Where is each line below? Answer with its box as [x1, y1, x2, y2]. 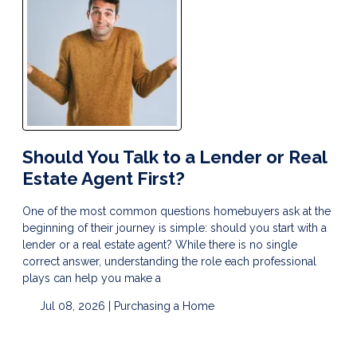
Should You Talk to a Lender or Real [22, 146, 327, 167]
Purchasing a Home [113, 299, 214, 312]
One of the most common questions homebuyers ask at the [22, 204, 331, 218]
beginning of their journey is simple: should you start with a [22, 221, 327, 234]
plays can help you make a [22, 271, 161, 284]
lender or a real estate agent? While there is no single [22, 237, 297, 251]
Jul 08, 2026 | [36, 299, 114, 312]
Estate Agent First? [22, 167, 185, 189]
